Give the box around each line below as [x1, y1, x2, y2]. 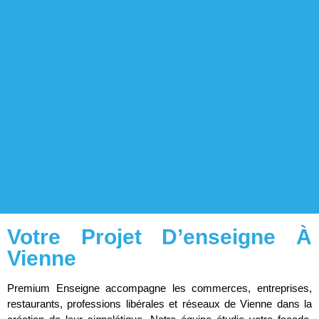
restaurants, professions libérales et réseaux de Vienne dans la [7, 297, 312, 310]
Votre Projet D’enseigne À [7, 224, 312, 249]
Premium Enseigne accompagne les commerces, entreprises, [7, 281, 312, 294]
